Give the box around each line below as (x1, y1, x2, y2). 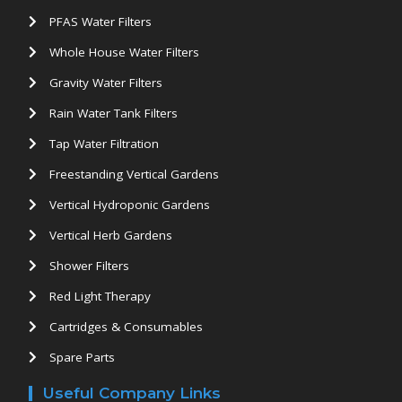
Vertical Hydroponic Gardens (48, 196, 210, 213)
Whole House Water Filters (48, 43, 199, 60)
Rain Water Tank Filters (48, 104, 178, 121)
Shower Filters (48, 257, 129, 274)
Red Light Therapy (48, 287, 151, 304)
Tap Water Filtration (48, 135, 159, 152)
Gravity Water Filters (48, 74, 162, 91)
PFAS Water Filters (48, 13, 152, 30)
